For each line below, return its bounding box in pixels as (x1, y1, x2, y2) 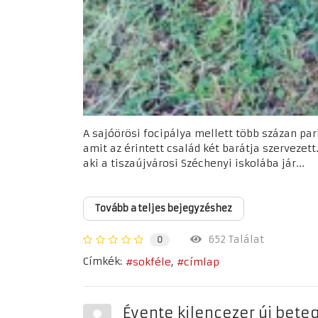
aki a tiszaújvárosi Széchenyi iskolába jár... (83, 156, 305, 170)
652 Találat (202, 233, 264, 246)
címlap (184, 255, 219, 268)
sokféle (133, 255, 171, 268)
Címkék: (83, 255, 122, 268)
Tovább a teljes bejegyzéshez (95, 202, 232, 214)
